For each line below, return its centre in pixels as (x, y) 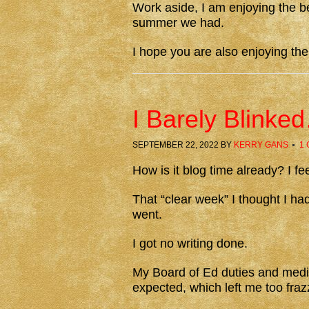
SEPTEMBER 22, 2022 (176, 145)
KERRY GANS (261, 145)
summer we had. (178, 23)
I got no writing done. (190, 243)
